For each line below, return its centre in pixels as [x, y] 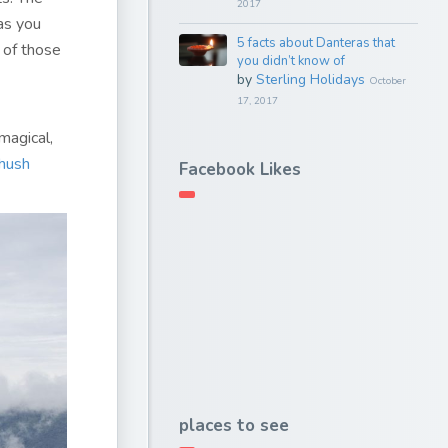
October [387, 81]
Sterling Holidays [310, 79]
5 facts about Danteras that [315, 43]
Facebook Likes [240, 169]
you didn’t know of [290, 61]
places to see [234, 425]
